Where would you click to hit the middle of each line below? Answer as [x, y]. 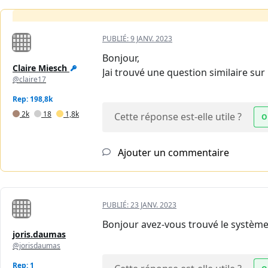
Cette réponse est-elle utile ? [178, 116]
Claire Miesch [40, 68]
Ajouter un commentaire [172, 152]
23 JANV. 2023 [153, 205]
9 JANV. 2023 [151, 38]
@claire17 [29, 79]
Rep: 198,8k [33, 99]
